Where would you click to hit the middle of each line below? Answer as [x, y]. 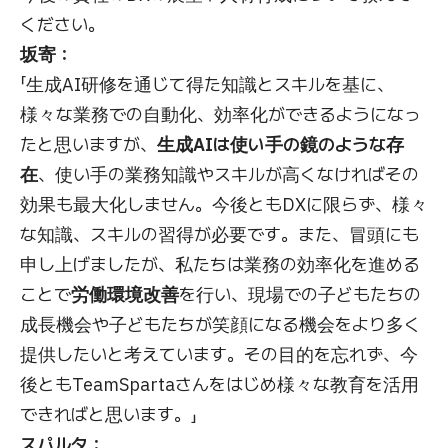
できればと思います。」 [108, 414]
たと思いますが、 [88, 144]
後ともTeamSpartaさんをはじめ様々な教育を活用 [219, 384]
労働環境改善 [125, 294]
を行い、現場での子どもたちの [300, 294]
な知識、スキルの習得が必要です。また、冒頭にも [219, 234]
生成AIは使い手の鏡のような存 [280, 144]
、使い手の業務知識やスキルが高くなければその [228, 174]
